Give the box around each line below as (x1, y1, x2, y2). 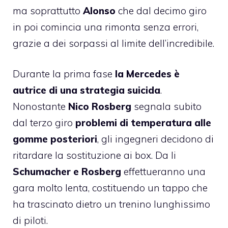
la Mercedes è (115, 68, 180, 80)
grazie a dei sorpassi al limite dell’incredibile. (13, 37, 214, 49)
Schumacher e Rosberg (13, 165, 121, 178)
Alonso (83, 4, 118, 17)
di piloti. (13, 214, 48, 227)
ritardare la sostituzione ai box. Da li (13, 149, 176, 162)
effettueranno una (121, 165, 206, 178)
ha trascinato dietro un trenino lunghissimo (13, 198, 210, 211)
